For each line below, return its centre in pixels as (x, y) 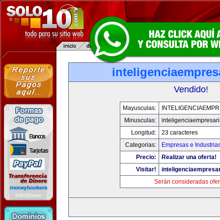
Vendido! (191, 89)
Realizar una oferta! (189, 157)
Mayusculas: (139, 108)
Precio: (146, 157)
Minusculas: (140, 120)
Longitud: (143, 133)
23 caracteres (179, 133)
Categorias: (140, 145)
